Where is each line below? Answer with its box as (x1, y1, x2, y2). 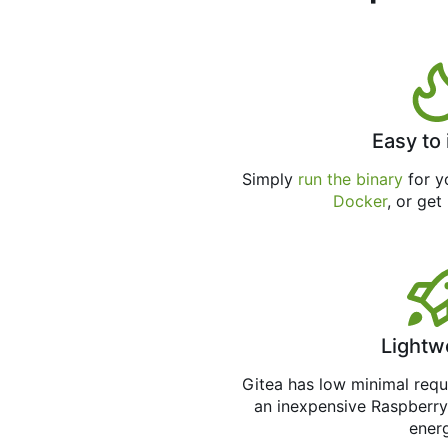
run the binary (298, 169, 404, 190)
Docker (332, 191, 387, 212)
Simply (242, 169, 299, 190)
